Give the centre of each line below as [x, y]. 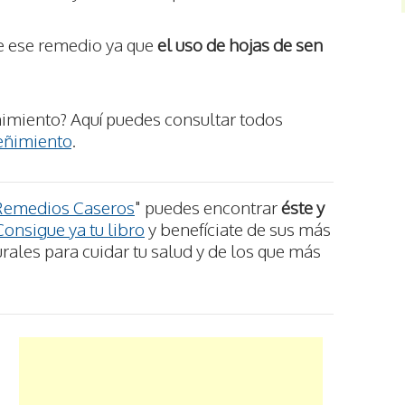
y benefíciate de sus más [238, 229]
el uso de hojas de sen [240, 44]
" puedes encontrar [208, 207]
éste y [303, 207]
